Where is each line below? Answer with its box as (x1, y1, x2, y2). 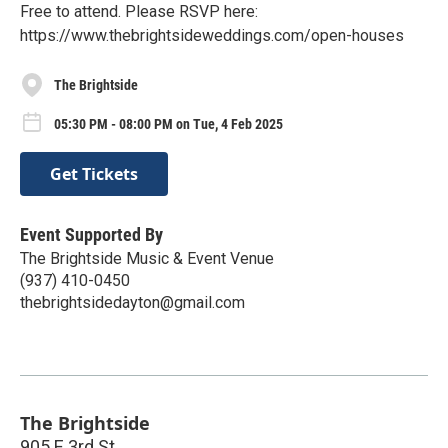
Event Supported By (20, 223, 163, 245)
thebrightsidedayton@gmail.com (20, 292, 245, 312)
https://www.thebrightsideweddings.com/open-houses (20, 26, 404, 45)
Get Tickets (50, 162, 138, 185)
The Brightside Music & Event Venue (20, 248, 274, 268)
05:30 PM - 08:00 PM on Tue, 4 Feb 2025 (54, 115, 283, 132)
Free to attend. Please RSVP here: (20, 2, 258, 21)
